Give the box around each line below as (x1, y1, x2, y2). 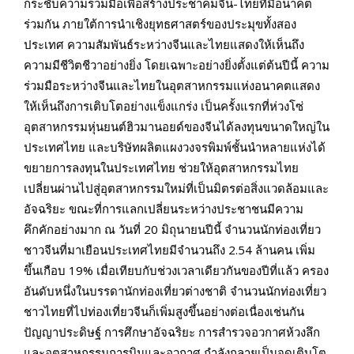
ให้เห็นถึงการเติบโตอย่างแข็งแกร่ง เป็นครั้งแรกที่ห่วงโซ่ (24, 97, 303, 114)
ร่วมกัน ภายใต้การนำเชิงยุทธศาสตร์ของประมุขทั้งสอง (24, 15, 296, 32)
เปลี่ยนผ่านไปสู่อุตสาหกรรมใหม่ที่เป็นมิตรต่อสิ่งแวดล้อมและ (24, 179, 329, 196)
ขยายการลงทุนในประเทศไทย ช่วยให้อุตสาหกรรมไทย (24, 159, 299, 175)
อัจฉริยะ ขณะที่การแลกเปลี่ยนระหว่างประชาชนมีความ (24, 200, 303, 217)
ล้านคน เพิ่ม (255, 241, 315, 258)
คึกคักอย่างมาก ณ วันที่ (24, 220, 144, 237)
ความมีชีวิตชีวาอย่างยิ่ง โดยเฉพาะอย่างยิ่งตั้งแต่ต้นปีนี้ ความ (24, 56, 330, 73)
